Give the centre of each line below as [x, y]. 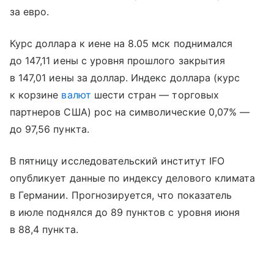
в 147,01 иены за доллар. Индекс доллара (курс [125, 77]
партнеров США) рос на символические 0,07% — [130, 112]
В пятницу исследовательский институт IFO [117, 161]
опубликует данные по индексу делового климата [133, 178]
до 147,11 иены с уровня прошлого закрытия [117, 60]
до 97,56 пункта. [50, 129]
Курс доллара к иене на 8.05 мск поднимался [121, 43]
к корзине [36, 94]
